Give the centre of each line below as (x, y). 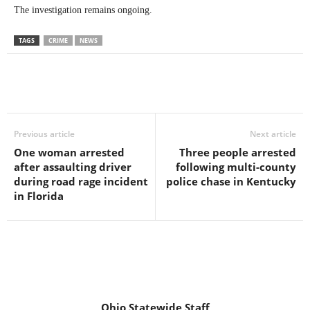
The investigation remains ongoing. (83, 10)
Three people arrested (238, 152)
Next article (273, 134)
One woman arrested (69, 152)
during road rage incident (81, 181)
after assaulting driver (73, 166)
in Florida (39, 195)
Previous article (44, 134)
